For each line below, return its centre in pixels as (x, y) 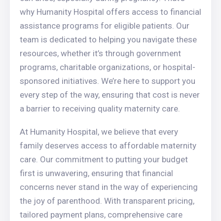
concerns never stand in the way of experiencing (109, 187)
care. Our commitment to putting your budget (104, 159)
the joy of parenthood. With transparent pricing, (107, 201)
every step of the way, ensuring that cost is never (110, 95)
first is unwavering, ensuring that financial (96, 173)
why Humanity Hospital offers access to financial (110, 12)
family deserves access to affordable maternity (108, 146)
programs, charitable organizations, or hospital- (108, 67)
